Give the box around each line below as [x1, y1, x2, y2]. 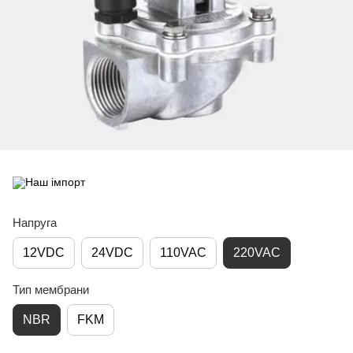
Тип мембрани [13, 283, 89, 296]
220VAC [233, 246, 281, 259]
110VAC [160, 246, 206, 259]
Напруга [13, 216, 57, 229]
